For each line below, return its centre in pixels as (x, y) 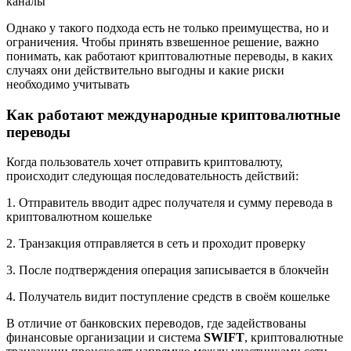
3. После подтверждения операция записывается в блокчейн (168, 270)
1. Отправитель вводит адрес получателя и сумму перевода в (170, 203)
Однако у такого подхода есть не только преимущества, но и (168, 27)
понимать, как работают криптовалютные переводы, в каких (170, 56)
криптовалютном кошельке (79, 217)
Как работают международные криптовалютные (173, 114)
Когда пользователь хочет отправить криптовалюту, (145, 162)
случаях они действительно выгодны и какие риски (145, 70)
